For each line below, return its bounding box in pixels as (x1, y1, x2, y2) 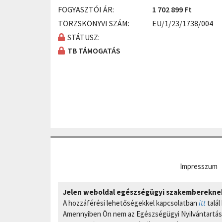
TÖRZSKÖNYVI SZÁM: (58, 18, 129, 28)
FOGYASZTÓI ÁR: (58, 4, 114, 14)
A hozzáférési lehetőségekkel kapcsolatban (63, 198, 199, 208)
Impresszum (180, 162, 218, 171)
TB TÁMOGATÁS (67, 46, 120, 55)
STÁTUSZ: (67, 32, 100, 42)
